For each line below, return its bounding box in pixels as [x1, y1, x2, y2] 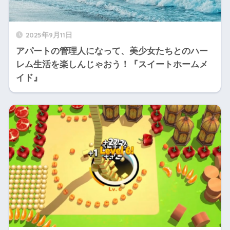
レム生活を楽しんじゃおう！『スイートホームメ [15, 60, 208, 69]
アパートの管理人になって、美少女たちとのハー [15, 46, 208, 56]
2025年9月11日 [25, 30, 72, 39]
